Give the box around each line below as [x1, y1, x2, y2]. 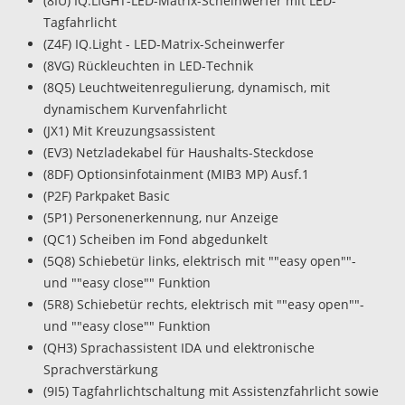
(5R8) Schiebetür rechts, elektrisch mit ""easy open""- [43, 295, 364, 313]
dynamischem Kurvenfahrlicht [43, 99, 227, 118]
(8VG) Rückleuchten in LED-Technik [43, 56, 253, 74]
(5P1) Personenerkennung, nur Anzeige [43, 208, 278, 226]
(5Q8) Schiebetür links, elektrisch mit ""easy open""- [43, 251, 356, 269]
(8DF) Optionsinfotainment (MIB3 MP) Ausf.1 [43, 165, 309, 183]
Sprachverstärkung [43, 360, 158, 378]
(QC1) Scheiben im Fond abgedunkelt [43, 230, 268, 248]
